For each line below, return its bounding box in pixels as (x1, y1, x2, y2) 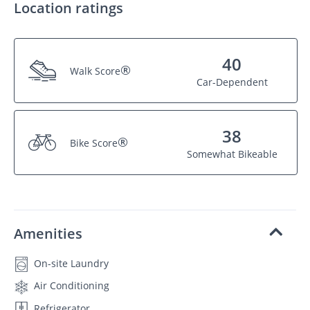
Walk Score (70, 64, 120, 77)
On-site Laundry (31, 257, 109, 270)
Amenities (14, 224, 82, 243)
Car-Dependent (196, 75, 268, 89)
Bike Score (70, 136, 118, 149)
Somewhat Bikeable (186, 147, 277, 161)
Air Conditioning (31, 279, 109, 293)
